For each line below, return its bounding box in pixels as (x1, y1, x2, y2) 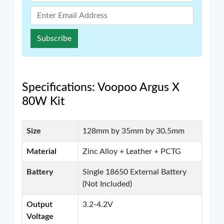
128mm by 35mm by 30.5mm (82, 127, 184, 135)
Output (26, 200, 52, 208)
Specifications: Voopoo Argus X (22, 81, 179, 93)
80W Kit (22, 95, 64, 107)
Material (26, 147, 56, 155)
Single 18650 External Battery (82, 168, 186, 176)
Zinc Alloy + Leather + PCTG (82, 147, 181, 155)
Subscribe (37, 34, 71, 42)
